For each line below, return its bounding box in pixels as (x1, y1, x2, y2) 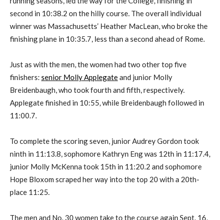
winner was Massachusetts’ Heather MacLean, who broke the (10, 22, 208, 31)
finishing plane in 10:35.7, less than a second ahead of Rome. (10, 34, 205, 44)
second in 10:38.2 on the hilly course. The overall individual (10, 9, 201, 18)
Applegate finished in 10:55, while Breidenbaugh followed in (10, 98, 204, 108)
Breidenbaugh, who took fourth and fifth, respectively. (10, 85, 185, 95)
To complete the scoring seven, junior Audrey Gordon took (10, 137, 199, 146)
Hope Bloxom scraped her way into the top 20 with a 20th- (10, 175, 199, 184)
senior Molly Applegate (41, 73, 118, 82)
